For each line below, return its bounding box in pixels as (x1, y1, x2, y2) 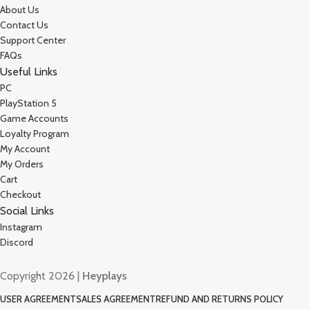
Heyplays (82, 269, 127, 283)
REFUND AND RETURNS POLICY (156, 293, 283, 305)
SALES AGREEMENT (76, 293, 156, 305)
